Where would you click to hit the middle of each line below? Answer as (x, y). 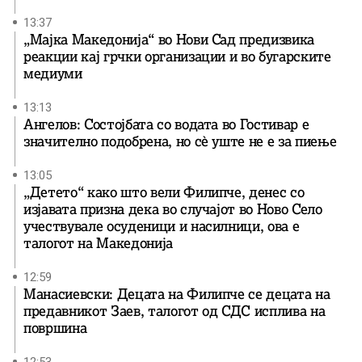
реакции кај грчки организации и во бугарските (177, 56)
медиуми (53, 73)
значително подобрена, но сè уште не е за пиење (180, 141)
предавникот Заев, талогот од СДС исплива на (175, 311)
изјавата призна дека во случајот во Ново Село (173, 209)
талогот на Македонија (98, 243)
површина (55, 328)
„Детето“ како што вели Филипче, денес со (164, 192)
